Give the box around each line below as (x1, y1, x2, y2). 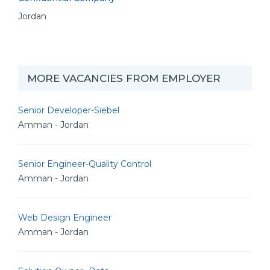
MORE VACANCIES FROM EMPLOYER (27, 72, 221, 84)
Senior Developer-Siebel (18, 105, 119, 116)
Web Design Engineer (18, 212, 111, 223)
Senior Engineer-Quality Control (18, 159, 151, 169)
